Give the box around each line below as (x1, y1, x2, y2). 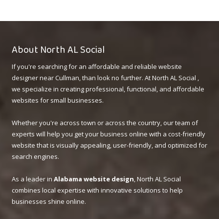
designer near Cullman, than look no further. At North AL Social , (12, 73, 199, 83)
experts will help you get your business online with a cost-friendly (12, 130, 205, 139)
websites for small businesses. (12, 96, 104, 105)
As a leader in (12, 175, 54, 184)
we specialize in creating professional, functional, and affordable (12, 85, 204, 94)
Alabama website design (54, 175, 134, 184)
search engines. (12, 152, 61, 161)
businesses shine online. (12, 197, 86, 206)
